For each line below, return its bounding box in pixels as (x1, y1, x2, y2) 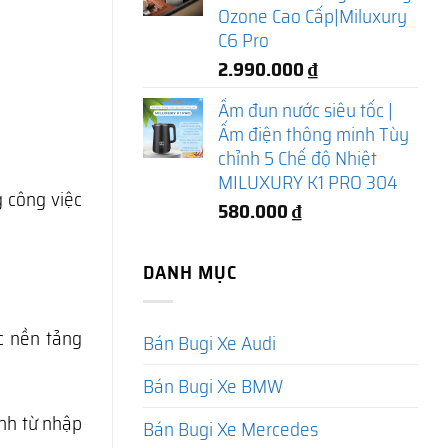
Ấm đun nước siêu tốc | (218, 94, 393, 125)
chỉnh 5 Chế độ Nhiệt (218, 142, 377, 173)
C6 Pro (218, 24, 269, 55)
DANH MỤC (143, 257, 237, 288)
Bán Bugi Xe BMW (143, 371, 283, 402)
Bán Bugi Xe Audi (143, 328, 276, 359)
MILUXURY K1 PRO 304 (218, 166, 398, 197)
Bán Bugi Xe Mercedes (143, 414, 318, 445)
